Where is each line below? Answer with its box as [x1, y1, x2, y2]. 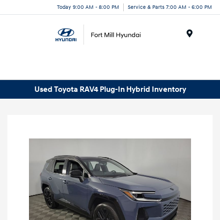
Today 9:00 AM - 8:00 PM [57, 3, 119, 10]
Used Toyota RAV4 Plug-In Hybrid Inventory [34, 84, 186, 94]
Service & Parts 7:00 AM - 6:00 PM [128, 3, 212, 10]
